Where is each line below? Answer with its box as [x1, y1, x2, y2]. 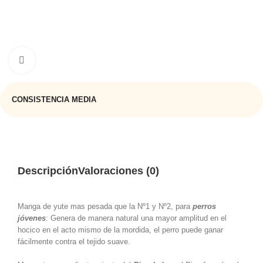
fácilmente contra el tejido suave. [18, 237, 130, 246]
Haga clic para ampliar [35, 56, 110, 65]
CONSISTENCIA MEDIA [12, 95, 96, 104]
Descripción [18, 164, 78, 177]
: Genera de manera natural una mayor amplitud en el [46, 214, 227, 222]
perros [193, 202, 216, 211]
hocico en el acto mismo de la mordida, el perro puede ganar [18, 225, 223, 234]
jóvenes [18, 214, 46, 222]
